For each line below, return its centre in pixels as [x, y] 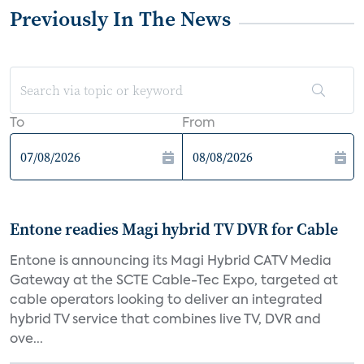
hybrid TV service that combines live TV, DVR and [165, 320]
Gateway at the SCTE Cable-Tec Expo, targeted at [174, 281]
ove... [26, 340]
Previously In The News [120, 19]
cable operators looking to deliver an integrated [166, 301]
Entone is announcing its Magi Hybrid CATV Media [171, 262]
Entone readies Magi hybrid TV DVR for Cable [174, 229]
